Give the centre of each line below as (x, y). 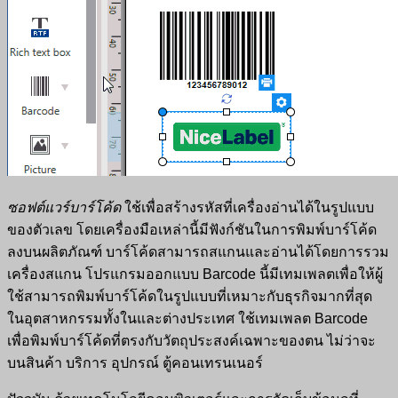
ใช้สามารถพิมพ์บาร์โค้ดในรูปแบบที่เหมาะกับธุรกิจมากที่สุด (190, 297)
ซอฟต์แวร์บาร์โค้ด (64, 208)
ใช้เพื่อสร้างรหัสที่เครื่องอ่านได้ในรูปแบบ (247, 208)
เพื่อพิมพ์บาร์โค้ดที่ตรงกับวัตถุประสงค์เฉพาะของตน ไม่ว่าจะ (191, 341)
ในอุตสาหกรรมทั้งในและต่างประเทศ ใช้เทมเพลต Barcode (187, 319)
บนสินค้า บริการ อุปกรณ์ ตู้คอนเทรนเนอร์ (135, 363)
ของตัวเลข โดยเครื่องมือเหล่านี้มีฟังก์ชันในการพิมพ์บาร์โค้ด (192, 230)
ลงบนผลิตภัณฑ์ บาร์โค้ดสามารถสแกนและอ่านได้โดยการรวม (198, 252)
